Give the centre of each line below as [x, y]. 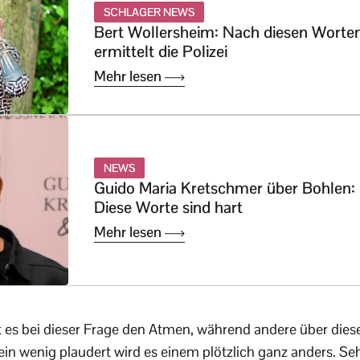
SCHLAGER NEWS [149, 12]
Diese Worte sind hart [168, 208]
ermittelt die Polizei [161, 52]
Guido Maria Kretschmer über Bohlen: [225, 188]
